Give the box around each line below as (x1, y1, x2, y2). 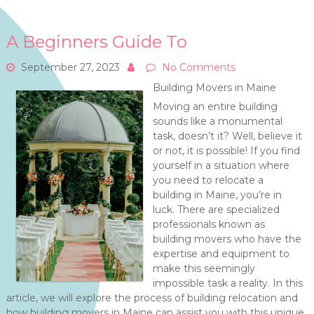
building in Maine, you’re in (152, 189, 282, 201)
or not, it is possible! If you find (152, 144, 300, 157)
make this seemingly (152, 262, 255, 275)
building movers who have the (152, 233, 301, 245)
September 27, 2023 (20, 61, 120, 74)
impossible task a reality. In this (152, 277, 303, 289)
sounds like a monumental (152, 115, 282, 128)
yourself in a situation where (152, 159, 289, 172)
